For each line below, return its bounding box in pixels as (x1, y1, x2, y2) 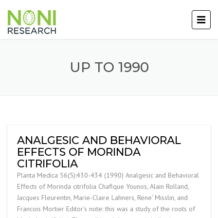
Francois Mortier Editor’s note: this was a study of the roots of (17, 204, 195, 213)
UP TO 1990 (69, 59, 149, 75)
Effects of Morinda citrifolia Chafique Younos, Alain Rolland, (17, 182, 189, 191)
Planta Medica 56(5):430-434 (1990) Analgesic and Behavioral (17, 171, 199, 180)
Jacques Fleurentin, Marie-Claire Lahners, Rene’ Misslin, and (17, 193, 188, 202)
